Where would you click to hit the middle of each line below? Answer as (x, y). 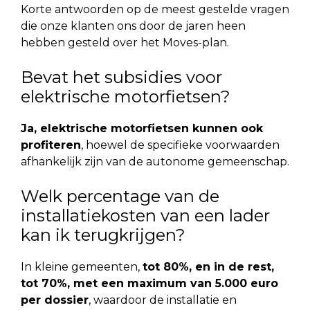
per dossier (55, 300)
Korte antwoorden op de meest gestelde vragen (155, 9)
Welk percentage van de (120, 196)
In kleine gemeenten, (82, 266)
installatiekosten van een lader (145, 215)
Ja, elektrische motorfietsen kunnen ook (142, 128)
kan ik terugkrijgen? (103, 235)
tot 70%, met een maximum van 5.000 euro (149, 283)
